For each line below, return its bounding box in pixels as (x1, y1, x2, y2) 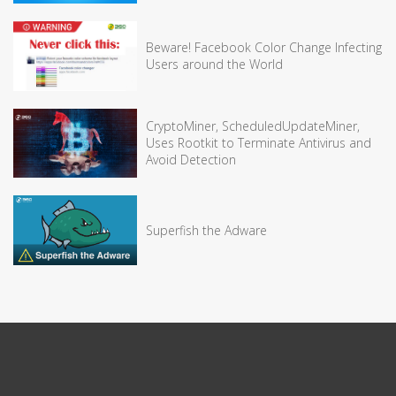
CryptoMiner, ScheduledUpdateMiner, (146, 118, 360, 135)
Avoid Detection (146, 151, 236, 169)
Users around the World (146, 56, 283, 73)
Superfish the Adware (146, 221, 267, 239)
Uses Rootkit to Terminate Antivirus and (146, 134, 371, 152)
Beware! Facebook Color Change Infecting (146, 39, 382, 57)
